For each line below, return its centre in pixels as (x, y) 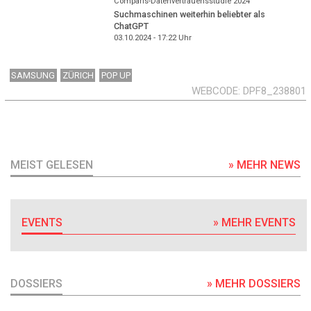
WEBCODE (215, 91)
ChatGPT (131, 26)
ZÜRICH (78, 75)
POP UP (116, 75)
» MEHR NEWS (264, 165)
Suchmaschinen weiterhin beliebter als (189, 14)
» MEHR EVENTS (255, 222)
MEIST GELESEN (52, 165)
